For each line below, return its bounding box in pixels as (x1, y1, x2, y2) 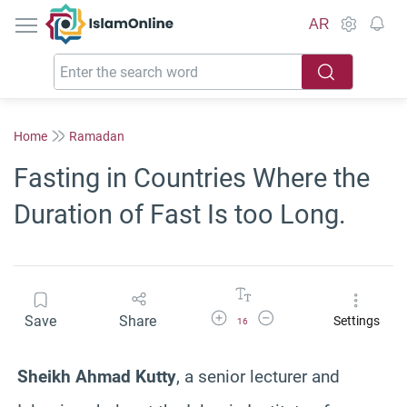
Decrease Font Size (255, 309, 346, 322)
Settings (333, 313, 380, 329)
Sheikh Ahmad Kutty (17, 365, 176, 387)
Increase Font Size (208, 309, 296, 322)
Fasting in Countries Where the (14, 163, 370, 194)
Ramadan (69, 128, 124, 144)
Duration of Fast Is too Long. (14, 199, 346, 230)
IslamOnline (109, 5, 186, 22)
